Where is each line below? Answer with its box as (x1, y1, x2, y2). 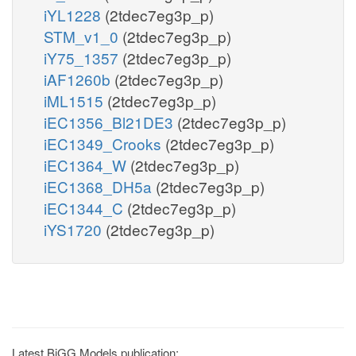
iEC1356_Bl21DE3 (44, 110, 177, 133)
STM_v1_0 (44, 25, 122, 47)
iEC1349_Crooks (44, 132, 165, 154)
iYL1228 (44, 3, 105, 25)
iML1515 (44, 89, 107, 111)
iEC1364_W (44, 153, 130, 176)
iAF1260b (44, 68, 114, 90)
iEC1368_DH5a (44, 175, 156, 197)
